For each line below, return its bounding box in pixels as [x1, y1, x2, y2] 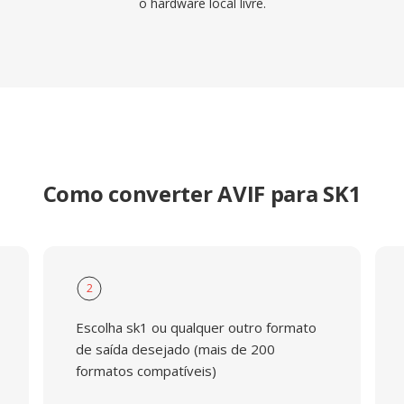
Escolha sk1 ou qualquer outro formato [75, 318, 317, 336]
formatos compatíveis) [75, 362, 216, 380]
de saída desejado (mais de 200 [75, 340, 275, 358]
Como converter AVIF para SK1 [42, 179, 362, 208]
